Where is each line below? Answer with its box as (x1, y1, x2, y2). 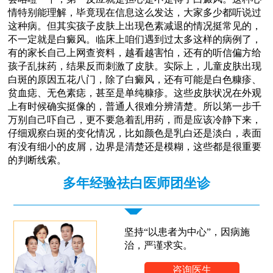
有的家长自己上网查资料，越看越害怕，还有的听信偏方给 (8, 47, 262, 58)
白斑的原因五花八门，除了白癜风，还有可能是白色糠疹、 (8, 74, 262, 85)
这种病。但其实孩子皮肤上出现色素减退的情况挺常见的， (8, 20, 262, 31)
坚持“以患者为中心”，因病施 (124, 226, 250, 237)
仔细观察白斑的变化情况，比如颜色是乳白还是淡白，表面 (8, 127, 262, 138)
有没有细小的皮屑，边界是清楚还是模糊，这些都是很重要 (8, 141, 262, 152)
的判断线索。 (8, 154, 67, 165)
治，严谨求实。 (124, 239, 193, 250)
